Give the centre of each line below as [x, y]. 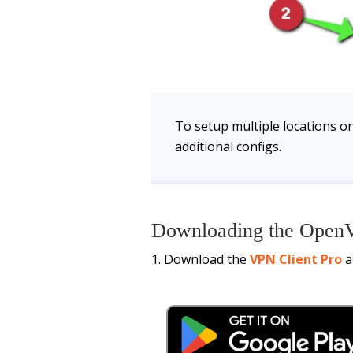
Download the [207, 260]
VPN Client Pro [296, 260]
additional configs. [228, 147]
